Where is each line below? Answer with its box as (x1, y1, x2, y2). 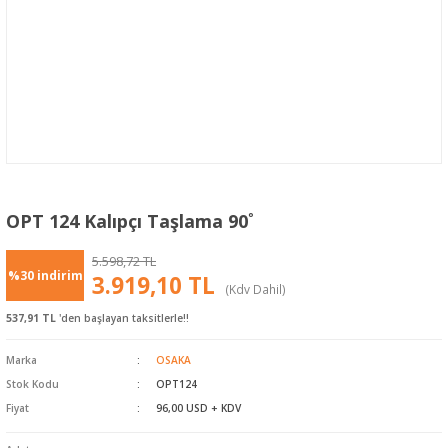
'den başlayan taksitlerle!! (56, 311, 189, 325)
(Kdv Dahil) (225, 280, 286, 297)
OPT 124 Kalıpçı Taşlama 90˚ (6, 209, 254, 233)
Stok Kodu (6, 377, 59, 391)
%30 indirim (7, 267, 83, 283)
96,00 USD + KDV (155, 401, 241, 415)
